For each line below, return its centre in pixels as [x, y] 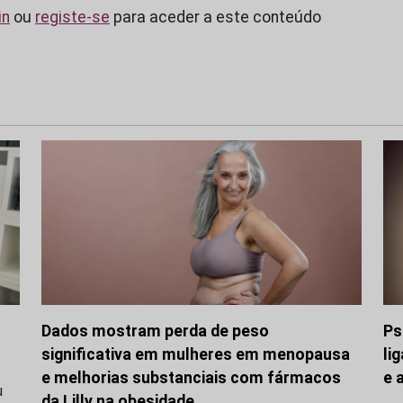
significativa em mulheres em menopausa [196, 354]
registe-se [72, 18]
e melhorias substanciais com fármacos [191, 377]
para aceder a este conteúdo [215, 18]
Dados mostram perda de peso [155, 331]
